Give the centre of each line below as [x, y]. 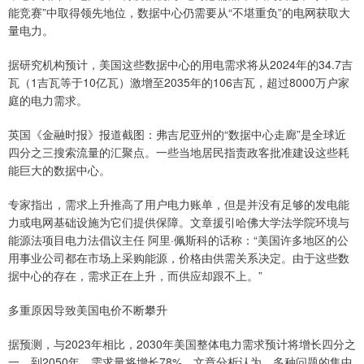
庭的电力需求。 [48, 100]
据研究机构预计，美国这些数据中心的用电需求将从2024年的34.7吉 [180, 65]
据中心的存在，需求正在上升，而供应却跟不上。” [135, 276]
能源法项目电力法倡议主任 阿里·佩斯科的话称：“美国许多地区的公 [178, 240]
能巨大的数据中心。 [59, 170]
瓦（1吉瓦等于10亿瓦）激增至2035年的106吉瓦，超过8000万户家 [179, 82]
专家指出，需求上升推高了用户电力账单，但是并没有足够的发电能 [179, 204]
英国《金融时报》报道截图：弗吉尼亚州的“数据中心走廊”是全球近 [177, 134]
